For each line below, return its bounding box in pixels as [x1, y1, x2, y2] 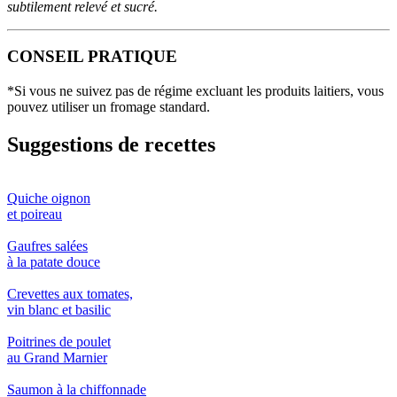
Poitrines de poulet [7, 333, 111, 349]
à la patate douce [7, 253, 100, 269]
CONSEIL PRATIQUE [7, 47, 177, 66]
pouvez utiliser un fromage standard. [7, 99, 210, 115]
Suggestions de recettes [7, 133, 215, 157]
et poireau [7, 206, 62, 222]
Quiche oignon [7, 190, 90, 206]
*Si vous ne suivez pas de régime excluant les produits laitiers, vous [7, 83, 384, 99]
